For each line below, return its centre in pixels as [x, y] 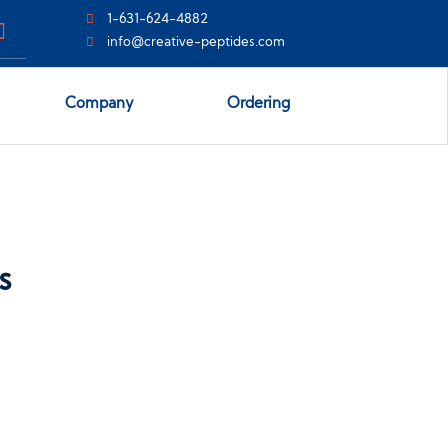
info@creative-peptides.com [195, 42]
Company [99, 104]
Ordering [258, 104]
